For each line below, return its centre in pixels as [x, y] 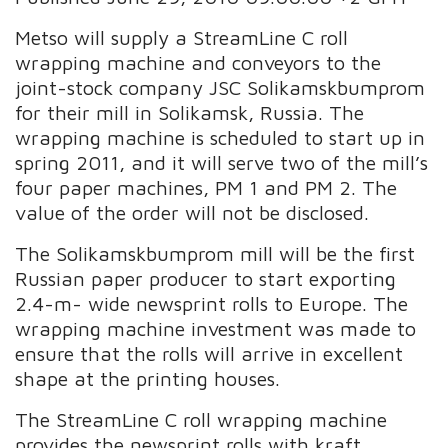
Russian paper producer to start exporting [206, 278]
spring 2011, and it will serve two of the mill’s [222, 162]
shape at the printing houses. [148, 378]
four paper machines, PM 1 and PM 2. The [206, 187]
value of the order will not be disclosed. [192, 212]
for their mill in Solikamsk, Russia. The [190, 112]
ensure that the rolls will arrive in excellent [209, 353]
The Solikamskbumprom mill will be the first [215, 253]
